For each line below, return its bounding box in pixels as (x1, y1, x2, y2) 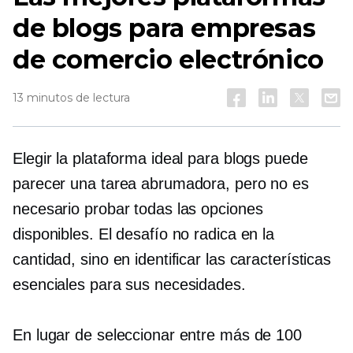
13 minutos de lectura (13, 91, 130, 105)
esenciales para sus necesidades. (13, 276, 246, 293)
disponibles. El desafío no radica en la (13, 225, 275, 243)
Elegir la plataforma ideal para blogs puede (13, 150, 308, 167)
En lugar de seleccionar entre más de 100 (13, 326, 302, 344)
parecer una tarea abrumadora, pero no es (13, 175, 309, 192)
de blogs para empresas (13, 13, 316, 43)
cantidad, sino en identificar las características (13, 251, 332, 268)
